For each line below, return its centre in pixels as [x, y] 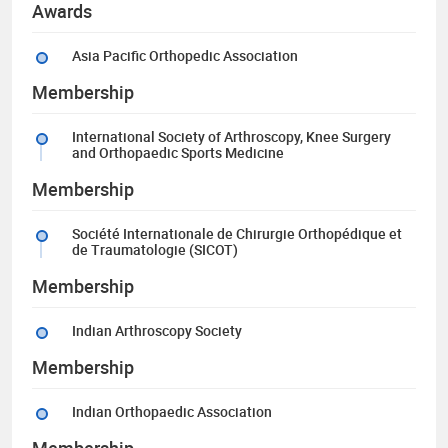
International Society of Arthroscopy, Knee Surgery [231, 136]
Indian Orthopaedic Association [172, 411]
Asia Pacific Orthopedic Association [185, 55]
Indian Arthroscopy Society [157, 330]
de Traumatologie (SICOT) [155, 249]
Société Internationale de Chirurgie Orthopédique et [237, 233]
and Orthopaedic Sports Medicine [178, 152]
